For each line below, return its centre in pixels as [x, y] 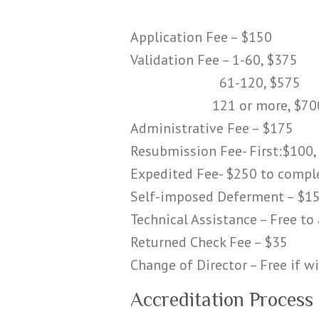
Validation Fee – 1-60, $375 [214, 59]
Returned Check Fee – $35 [209, 242]
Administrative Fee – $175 [212, 128]
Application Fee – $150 [201, 37]
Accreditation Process [222, 299]
